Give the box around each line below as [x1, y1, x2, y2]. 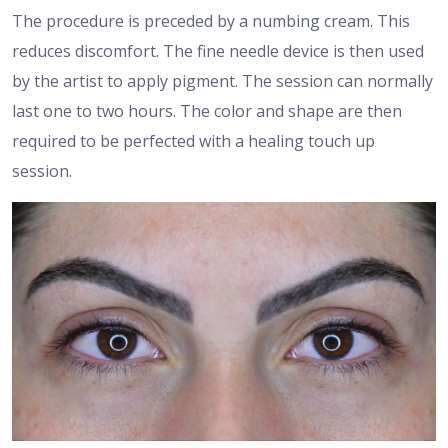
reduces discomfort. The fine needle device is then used [12, 40, 424, 63]
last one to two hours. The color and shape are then [12, 100, 402, 123]
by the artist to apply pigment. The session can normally [12, 70, 433, 93]
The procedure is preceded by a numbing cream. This [12, 10, 410, 33]
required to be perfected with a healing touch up [12, 130, 375, 153]
